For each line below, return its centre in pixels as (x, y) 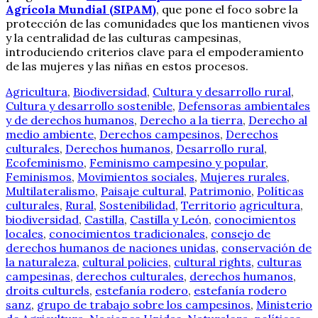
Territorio (209, 205)
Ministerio (284, 304)
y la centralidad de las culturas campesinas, (124, 37)
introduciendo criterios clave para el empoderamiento (155, 51)
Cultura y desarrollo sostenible (89, 105)
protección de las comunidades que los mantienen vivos (158, 23)
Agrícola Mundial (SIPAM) (81, 9)
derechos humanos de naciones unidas (111, 247)
